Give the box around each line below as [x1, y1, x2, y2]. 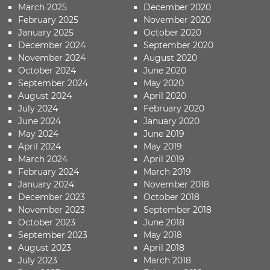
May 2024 [18, 128, 58, 139]
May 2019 [143, 141, 183, 152]
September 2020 [143, 40, 214, 51]
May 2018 [143, 230, 183, 240]
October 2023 [18, 217, 75, 228]
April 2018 [143, 242, 185, 253]
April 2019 [143, 154, 185, 165]
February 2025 [18, 14, 78, 25]
